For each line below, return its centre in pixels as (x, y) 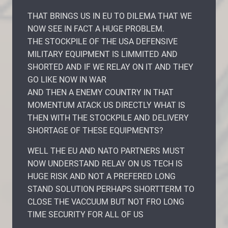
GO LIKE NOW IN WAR (67, 79)
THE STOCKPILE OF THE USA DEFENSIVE (103, 41)
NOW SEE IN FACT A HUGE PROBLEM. (96, 28)
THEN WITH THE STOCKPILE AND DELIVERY (108, 118)
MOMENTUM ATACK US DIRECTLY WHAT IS (106, 105)
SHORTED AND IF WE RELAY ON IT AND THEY (110, 67)
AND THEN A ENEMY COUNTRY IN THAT (101, 92)
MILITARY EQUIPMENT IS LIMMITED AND (103, 54)
